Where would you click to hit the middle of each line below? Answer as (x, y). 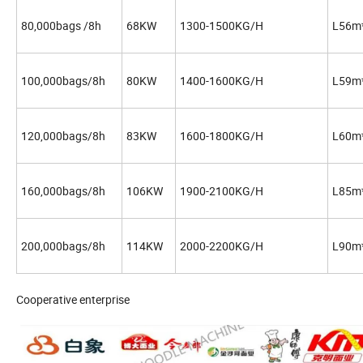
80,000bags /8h (61, 26)
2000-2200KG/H (222, 246)
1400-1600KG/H (222, 81)
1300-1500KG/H (222, 26)
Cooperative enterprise (73, 300)
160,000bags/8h (63, 191)
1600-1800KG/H (222, 136)
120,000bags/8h (63, 136)
